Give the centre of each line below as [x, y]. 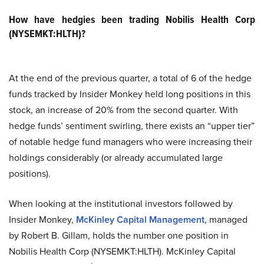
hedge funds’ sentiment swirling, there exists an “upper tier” [132, 126]
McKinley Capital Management [140, 220]
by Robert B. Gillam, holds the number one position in [119, 235]
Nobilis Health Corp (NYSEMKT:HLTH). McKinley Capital [122, 251]
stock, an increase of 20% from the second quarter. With [123, 110]
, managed [226, 220]
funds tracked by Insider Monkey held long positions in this [130, 94]
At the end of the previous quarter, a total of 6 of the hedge [130, 78]
